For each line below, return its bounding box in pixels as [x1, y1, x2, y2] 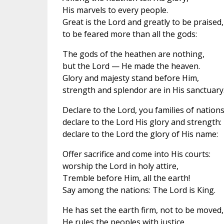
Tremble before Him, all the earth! [62, 172, 190, 183]
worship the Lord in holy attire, [62, 160, 178, 171]
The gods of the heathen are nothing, [62, 48, 204, 59]
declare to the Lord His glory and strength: [62, 116, 221, 127]
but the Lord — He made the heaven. [62, 60, 200, 71]
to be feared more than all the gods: [62, 28, 197, 39]
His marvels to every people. [62, 4, 168, 15]
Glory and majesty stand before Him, [62, 72, 199, 83]
